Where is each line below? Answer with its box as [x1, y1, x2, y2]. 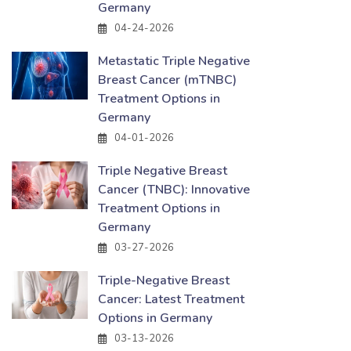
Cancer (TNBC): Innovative [98, 181, 250, 198]
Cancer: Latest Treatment [98, 291, 244, 308]
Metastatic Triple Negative [98, 52, 250, 70]
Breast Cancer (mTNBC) [98, 71, 237, 89]
